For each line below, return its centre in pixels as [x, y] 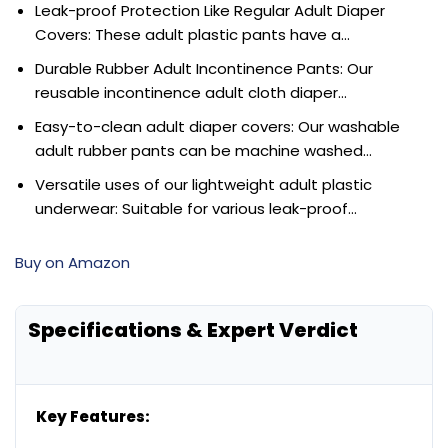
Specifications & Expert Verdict [193, 330]
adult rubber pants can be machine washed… [203, 151]
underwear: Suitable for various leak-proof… [196, 209]
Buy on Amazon [72, 263]
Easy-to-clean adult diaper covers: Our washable [217, 127]
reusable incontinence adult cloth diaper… [191, 93]
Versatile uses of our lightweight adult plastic [203, 185]
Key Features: [93, 417]
